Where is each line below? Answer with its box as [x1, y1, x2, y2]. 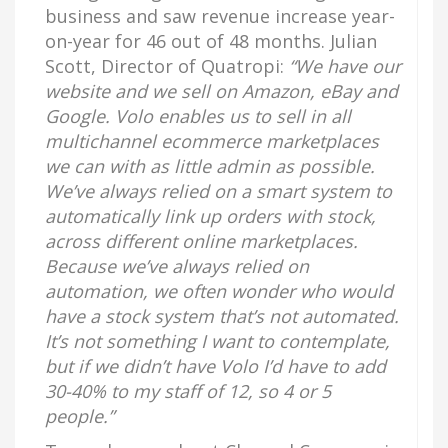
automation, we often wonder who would [45, 279, 393, 303]
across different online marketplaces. [45, 229, 358, 253]
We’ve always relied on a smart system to [45, 179, 392, 203]
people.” [45, 404, 114, 428]
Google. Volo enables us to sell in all [45, 104, 351, 128]
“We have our [289, 54, 401, 78]
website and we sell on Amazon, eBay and [45, 79, 398, 103]
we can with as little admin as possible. [45, 154, 375, 178]
